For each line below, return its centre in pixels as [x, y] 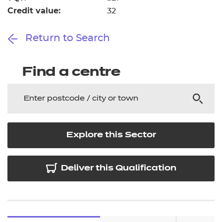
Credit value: [34, 11]
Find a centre [71, 73]
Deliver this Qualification [119, 168]
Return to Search [66, 38]
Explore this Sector [111, 135]
